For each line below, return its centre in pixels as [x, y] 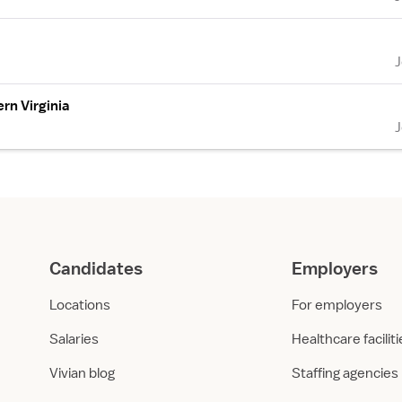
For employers [337, 305]
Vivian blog [82, 373]
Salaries [74, 339]
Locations [80, 305]
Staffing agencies [345, 373]
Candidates [96, 268]
